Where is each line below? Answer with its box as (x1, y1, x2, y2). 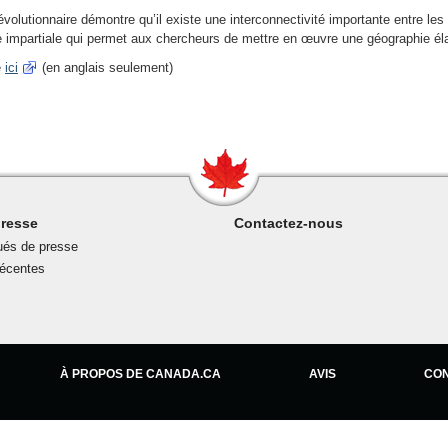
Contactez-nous (234, 215, 343, 231)
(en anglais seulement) (38, 60, 173, 76)
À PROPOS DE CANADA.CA (60, 368, 221, 380)
